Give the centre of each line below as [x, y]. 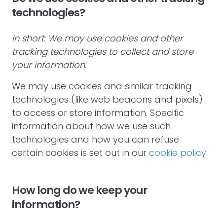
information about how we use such [91, 126]
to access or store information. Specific [98, 113]
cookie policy [178, 153]
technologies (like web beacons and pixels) [107, 99]
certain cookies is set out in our [80, 153]
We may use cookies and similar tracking [102, 86]
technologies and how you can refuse [95, 139]
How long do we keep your [80, 190]
